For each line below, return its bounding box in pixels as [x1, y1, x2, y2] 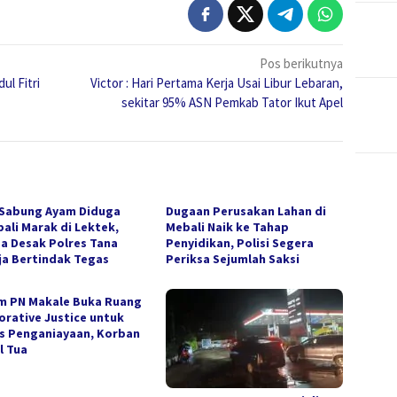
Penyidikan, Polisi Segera [166, 234, 315, 251]
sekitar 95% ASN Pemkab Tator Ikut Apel [121, 93, 344, 111]
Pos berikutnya [260, 54, 344, 72]
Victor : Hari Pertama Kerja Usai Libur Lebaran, [90, 74, 344, 91]
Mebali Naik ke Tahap [166, 218, 290, 235]
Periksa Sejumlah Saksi [166, 250, 300, 267]
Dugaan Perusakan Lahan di [166, 202, 327, 219]
